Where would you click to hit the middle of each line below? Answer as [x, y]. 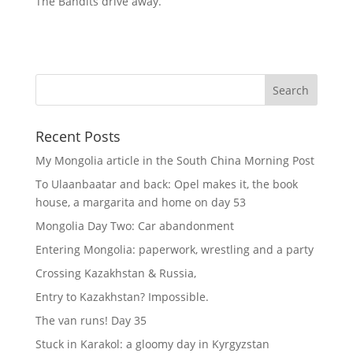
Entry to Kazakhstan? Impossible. [122, 296]
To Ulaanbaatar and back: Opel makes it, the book [166, 184]
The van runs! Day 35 [91, 320]
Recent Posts [78, 136]
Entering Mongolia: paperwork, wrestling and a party [174, 249]
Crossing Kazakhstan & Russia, [115, 273]
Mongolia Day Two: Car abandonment [134, 225]
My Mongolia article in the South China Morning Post [175, 160]
